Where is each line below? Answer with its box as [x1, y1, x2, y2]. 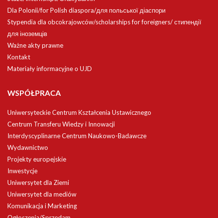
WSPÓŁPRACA [7, 89, 61, 97]
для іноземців [7, 30, 47, 37]
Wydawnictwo [7, 144, 48, 151]
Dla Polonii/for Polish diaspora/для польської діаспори [7, 6, 165, 14]
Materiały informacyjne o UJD [7, 65, 92, 73]
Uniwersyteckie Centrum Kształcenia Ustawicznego [7, 109, 151, 116]
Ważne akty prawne [7, 41, 63, 49]
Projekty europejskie [7, 155, 66, 163]
